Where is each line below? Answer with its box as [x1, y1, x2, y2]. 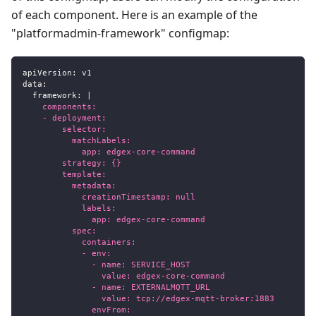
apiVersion [23, 68, 72, 78]
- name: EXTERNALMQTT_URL [23, 282, 210, 292]
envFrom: [23, 305, 131, 315]
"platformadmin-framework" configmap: [11, 25, 229, 41]
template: [23, 169, 107, 179]
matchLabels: [23, 135, 131, 145]
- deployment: [23, 113, 107, 123]
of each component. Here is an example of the [11, 6, 257, 23]
